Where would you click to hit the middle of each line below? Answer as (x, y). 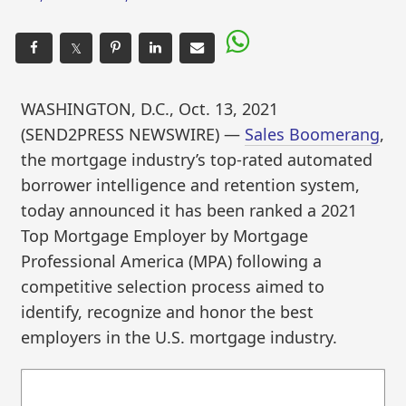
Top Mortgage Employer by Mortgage (165, 235)
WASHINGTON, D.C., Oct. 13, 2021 (150, 108)
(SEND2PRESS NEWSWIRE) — (133, 134)
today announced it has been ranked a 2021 (189, 210)
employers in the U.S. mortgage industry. (179, 337)
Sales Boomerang (313, 134)
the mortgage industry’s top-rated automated (197, 159)
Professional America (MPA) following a (172, 261)
